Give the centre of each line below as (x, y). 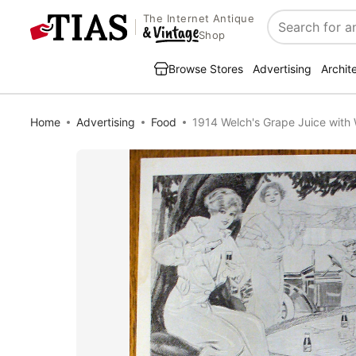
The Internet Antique (199, 19)
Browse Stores (206, 69)
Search (289, 35)
